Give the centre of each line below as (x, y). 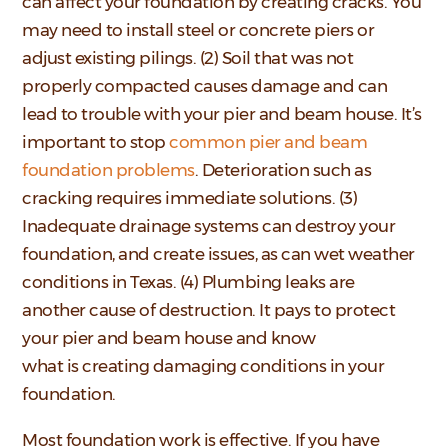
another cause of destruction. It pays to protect (209, 310)
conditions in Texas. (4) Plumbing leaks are (188, 282)
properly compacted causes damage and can (205, 86)
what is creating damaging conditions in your (203, 366)
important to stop (96, 142)
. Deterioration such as (283, 170)
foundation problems (108, 170)
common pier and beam (268, 142)
